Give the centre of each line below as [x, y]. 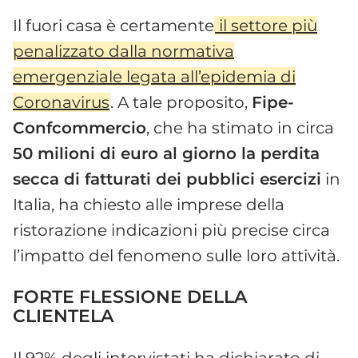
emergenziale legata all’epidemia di [154, 76]
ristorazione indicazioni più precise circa [171, 230]
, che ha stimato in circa [240, 127]
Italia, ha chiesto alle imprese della [149, 204]
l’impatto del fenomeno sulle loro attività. [176, 255]
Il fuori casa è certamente [113, 25]
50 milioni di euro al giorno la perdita [166, 153]
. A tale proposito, [181, 102]
